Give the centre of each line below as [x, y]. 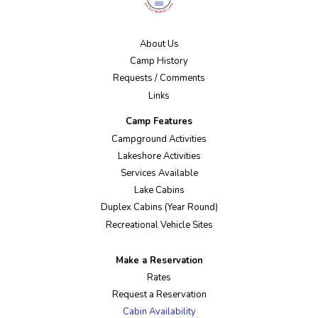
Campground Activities [159, 139]
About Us [159, 44]
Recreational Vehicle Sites [159, 225]
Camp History [159, 61]
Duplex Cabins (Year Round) [159, 208]
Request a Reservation [159, 294]
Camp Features [159, 122]
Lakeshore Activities [159, 156]
